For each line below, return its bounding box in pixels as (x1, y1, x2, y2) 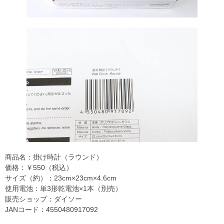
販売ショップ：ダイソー (5, 194, 82, 203)
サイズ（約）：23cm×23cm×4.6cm (5, 173, 116, 182)
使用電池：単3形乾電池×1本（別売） (5, 184, 122, 192)
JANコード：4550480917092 (5, 205, 98, 213)
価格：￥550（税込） (5, 163, 73, 171)
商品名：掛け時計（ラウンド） (5, 152, 103, 161)
